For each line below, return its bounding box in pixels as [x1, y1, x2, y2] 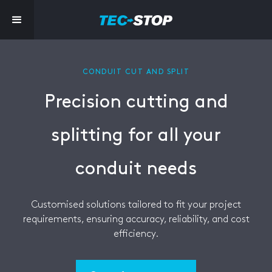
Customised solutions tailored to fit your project [31, 200, 241, 209]
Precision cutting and [44, 93, 228, 110]
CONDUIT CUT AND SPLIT [82, 69, 190, 75]
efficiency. [114, 229, 158, 239]
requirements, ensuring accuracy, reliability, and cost [22, 215, 250, 224]
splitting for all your [51, 127, 221, 144]
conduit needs [75, 160, 197, 177]
